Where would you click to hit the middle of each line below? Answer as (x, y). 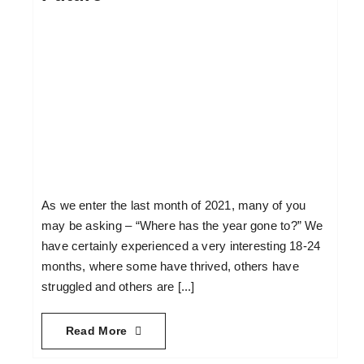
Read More (96, 331)
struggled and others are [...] (118, 287)
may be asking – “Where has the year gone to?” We (182, 226)
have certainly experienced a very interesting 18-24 (181, 246)
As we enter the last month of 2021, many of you (173, 206)
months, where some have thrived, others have (170, 266)
